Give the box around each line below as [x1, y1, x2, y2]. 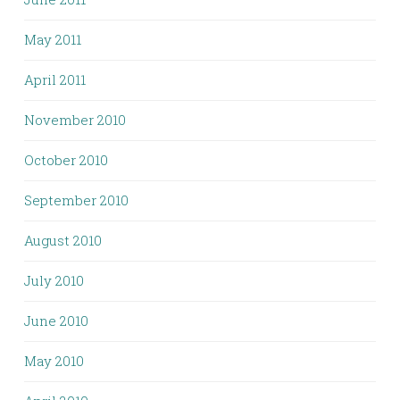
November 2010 [24, 110, 126, 129]
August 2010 [24, 230, 102, 249]
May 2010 [24, 351, 84, 370]
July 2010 [24, 271, 84, 289]
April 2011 [24, 70, 86, 88]
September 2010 [24, 190, 129, 209]
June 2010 [24, 311, 88, 329]
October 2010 [24, 150, 108, 169]
